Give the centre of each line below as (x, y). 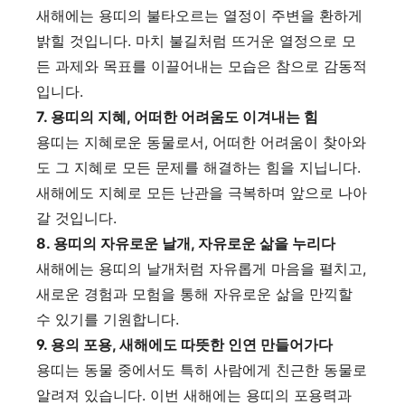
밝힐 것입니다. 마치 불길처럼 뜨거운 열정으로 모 (196, 40)
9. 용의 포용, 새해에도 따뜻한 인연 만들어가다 (184, 344)
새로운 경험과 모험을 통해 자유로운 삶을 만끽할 (194, 293)
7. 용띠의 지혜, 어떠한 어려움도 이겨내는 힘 (177, 116)
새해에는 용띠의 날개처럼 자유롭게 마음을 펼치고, (201, 268)
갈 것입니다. (76, 217)
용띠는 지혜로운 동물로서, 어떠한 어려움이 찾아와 (201, 141)
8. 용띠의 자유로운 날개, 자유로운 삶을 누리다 (186, 243)
